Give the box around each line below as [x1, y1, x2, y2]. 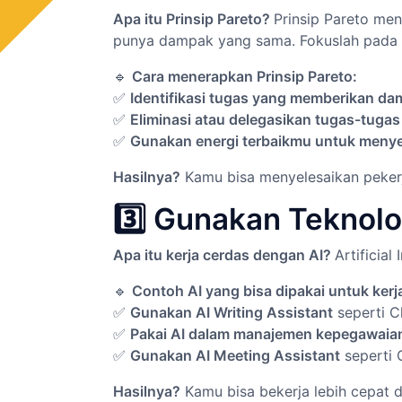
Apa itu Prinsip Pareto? [113, 10, 274, 28]
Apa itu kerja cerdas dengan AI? [113, 246, 335, 264]
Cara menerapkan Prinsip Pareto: [132, 67, 357, 85]
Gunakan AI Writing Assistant [130, 303, 333, 321]
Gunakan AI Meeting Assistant [130, 346, 340, 364]
